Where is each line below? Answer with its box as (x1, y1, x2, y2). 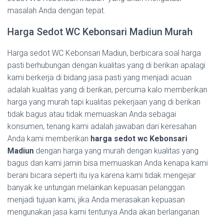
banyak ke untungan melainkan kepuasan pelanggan (7, 183, 185, 192)
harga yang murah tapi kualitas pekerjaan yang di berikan (7, 97, 200, 107)
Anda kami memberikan (7, 134, 90, 143)
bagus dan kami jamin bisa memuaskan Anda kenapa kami (7, 158, 208, 168)
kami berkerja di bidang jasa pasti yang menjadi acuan (7, 73, 192, 82)
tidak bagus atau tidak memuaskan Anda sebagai (7, 109, 176, 119)
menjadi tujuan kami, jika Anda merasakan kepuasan (7, 195, 185, 204)
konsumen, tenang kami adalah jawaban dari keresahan (7, 122, 197, 131)
